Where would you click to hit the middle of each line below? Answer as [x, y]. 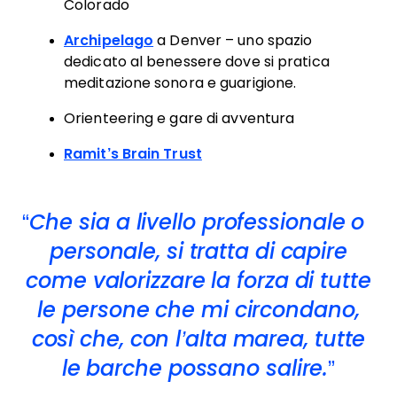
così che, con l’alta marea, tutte [198, 339]
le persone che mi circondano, [198, 310]
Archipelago [109, 40]
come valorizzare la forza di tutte [198, 280]
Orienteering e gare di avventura [179, 118]
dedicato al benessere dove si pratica [197, 62]
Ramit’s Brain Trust [133, 154]
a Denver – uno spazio [233, 40]
